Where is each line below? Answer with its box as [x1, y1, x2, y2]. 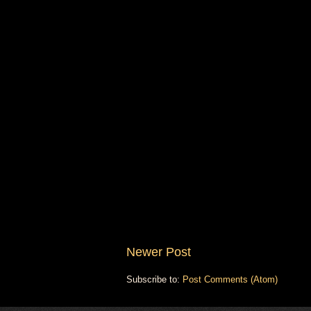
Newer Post [126, 245, 191, 260]
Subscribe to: [126, 274, 183, 285]
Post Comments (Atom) [183, 274, 278, 285]
